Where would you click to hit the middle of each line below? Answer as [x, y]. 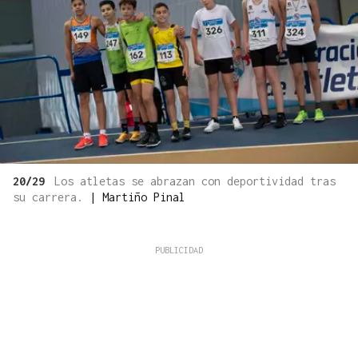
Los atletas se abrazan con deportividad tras [195, 181]
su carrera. [51, 197]
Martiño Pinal [144, 197]
